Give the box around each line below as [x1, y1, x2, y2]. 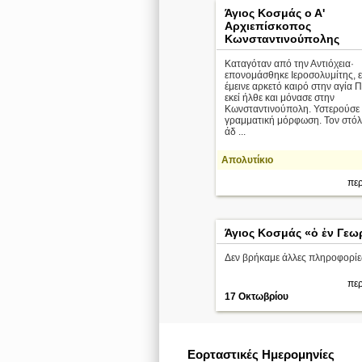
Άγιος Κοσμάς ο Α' [225, 6, 325, 19]
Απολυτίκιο [221, 154, 273, 166]
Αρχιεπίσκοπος [225, 19, 311, 32]
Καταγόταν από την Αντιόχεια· [225, 58, 354, 69]
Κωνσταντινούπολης [225, 32, 339, 45]
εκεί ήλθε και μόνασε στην [225, 92, 335, 103]
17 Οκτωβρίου [225, 291, 288, 302]
